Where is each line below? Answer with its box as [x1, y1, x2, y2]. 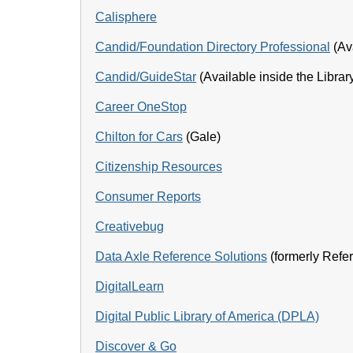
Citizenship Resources [95, 160, 222, 173]
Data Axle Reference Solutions [95, 250, 267, 263]
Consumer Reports [95, 190, 201, 203]
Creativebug [95, 220, 164, 233]
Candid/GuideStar [95, 70, 196, 84]
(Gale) [183, 130, 221, 143]
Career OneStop [95, 100, 187, 113]
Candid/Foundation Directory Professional [95, 40, 330, 54]
